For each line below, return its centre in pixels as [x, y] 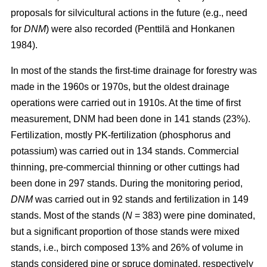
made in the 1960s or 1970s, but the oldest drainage [120, 87]
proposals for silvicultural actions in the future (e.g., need [129, 13]
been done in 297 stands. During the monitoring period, [127, 184]
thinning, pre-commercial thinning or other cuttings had [125, 167]
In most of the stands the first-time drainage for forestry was [134, 71]
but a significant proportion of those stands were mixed [125, 232]
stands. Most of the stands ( [68, 216]
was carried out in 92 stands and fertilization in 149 [141, 200]
